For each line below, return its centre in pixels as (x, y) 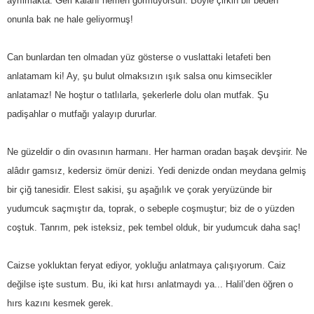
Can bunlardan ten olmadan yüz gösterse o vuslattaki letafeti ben (139, 57)
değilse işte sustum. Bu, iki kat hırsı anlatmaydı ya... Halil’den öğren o (150, 284)
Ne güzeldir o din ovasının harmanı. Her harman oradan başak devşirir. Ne (157, 151)
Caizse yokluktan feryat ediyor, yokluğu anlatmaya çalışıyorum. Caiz (146, 265)
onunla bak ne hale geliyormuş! (70, 19)
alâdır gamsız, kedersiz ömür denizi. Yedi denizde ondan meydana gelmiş (157, 170)
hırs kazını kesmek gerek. (60, 303)
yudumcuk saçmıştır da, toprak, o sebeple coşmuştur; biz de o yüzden (151, 208)
